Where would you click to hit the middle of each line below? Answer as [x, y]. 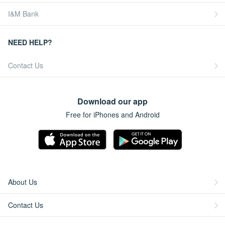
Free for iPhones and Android [113, 115]
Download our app [113, 101]
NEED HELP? [30, 42]
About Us [23, 182]
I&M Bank [23, 14]
